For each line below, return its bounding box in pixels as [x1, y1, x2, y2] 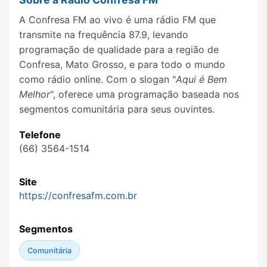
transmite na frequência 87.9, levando [19, 28, 188, 41]
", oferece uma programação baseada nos [50, 88, 239, 100]
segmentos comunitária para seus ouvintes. [19, 103, 215, 115]
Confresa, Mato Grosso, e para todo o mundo [19, 58, 225, 70]
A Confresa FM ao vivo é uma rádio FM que [19, 13, 216, 26]
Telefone [19, 129, 61, 141]
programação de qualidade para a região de [19, 43, 219, 55]
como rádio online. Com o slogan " [19, 73, 176, 85]
